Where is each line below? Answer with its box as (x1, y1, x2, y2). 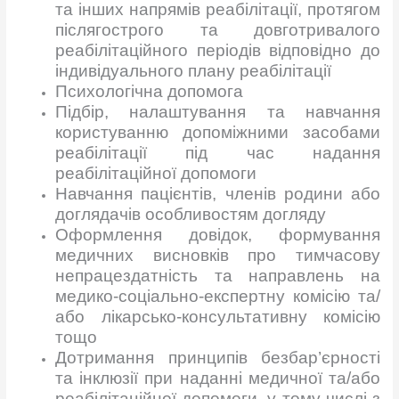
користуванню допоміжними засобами (55, 122, 380, 142)
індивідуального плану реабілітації (55, 61, 332, 80)
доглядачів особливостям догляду (55, 204, 327, 224)
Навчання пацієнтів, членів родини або (55, 183, 380, 203)
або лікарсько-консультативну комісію (55, 306, 380, 326)
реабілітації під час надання (55, 142, 380, 162)
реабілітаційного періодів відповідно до (55, 40, 380, 60)
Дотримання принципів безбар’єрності (55, 347, 380, 367)
